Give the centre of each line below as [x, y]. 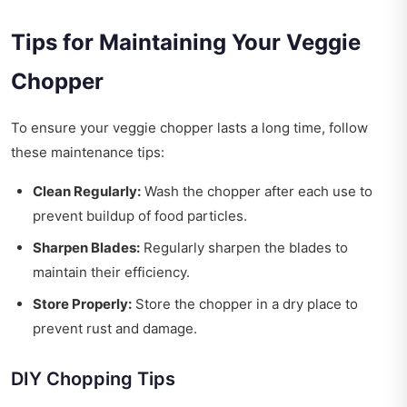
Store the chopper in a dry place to [245, 304]
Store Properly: [82, 304]
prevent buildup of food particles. [140, 216]
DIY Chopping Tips [93, 379]
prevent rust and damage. [115, 329]
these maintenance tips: [88, 153]
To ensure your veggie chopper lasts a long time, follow [189, 128]
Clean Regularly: [87, 192]
